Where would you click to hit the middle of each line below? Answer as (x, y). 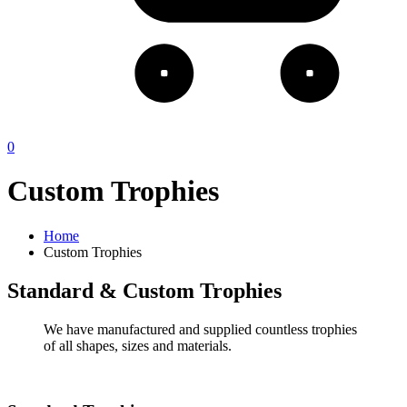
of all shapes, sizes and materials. (139, 345)
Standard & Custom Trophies (144, 290)
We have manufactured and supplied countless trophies (200, 329)
